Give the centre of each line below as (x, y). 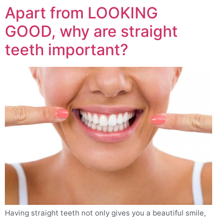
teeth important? (67, 49)
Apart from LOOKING (81, 13)
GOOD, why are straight (91, 31)
